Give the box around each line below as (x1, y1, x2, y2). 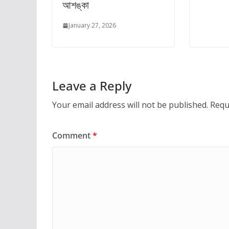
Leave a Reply (52, 77, 131, 95)
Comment (52, 130, 93, 142)
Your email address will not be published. (52, 99, 208, 111)
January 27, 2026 (68, 21, 116, 30)
